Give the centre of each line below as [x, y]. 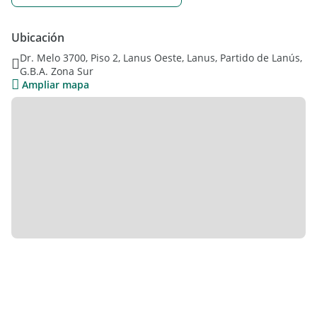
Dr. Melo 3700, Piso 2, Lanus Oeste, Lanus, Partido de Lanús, [161, 58]
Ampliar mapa [56, 85]
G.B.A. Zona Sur [57, 71]
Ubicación [38, 38]
